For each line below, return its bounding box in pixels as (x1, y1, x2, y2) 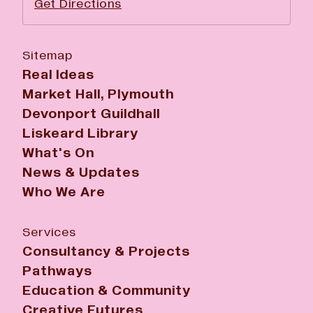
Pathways (22, 263, 92, 278)
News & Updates (22, 165, 140, 180)
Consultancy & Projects (22, 244, 190, 259)
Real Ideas (22, 67, 94, 82)
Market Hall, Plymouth (22, 87, 174, 101)
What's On (22, 145, 94, 160)
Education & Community (22, 283, 191, 298)
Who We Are (22, 184, 105, 199)
